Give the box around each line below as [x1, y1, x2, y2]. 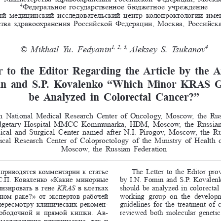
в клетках [77, 183, 110, 191]
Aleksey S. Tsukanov [129, 43, 206, 54]
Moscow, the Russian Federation [61, 144, 167, 152]
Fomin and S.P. [144, 175, 193, 183]
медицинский [9, 10, 56, 19]
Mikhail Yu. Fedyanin [31, 43, 111, 54]
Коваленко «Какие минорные [14, 175, 110, 183]
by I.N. [119, 175, 144, 183]
